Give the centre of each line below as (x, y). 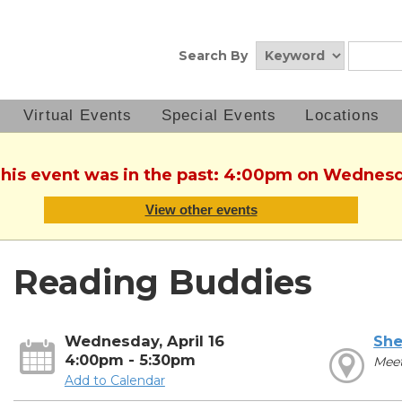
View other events (201, 210)
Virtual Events (78, 115)
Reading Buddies (162, 283)
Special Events (219, 115)
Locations (343, 115)
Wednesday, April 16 (144, 341)
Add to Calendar (114, 381)
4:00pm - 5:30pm (130, 360)
